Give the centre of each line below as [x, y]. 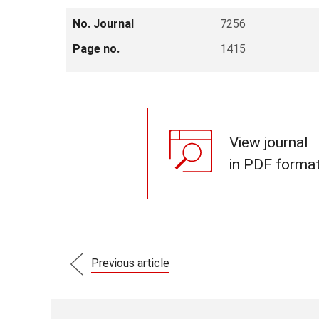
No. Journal [103, 24]
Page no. [96, 49]
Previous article [130, 263]
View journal [269, 142]
